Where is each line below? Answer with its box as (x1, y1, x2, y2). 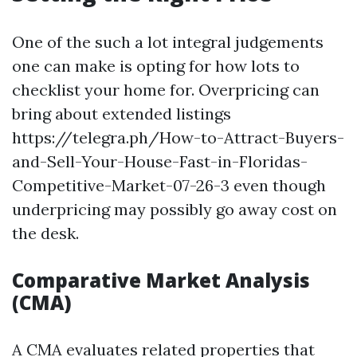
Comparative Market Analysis (12, 267, 310, 293)
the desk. (12, 223, 79, 243)
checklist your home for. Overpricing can (12, 80, 320, 100)
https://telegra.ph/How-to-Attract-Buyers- (12, 127, 344, 147)
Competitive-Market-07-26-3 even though (12, 175, 326, 195)
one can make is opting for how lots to (12, 56, 300, 76)
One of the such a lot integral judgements (12, 32, 324, 52)
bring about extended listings (12, 104, 231, 124)
